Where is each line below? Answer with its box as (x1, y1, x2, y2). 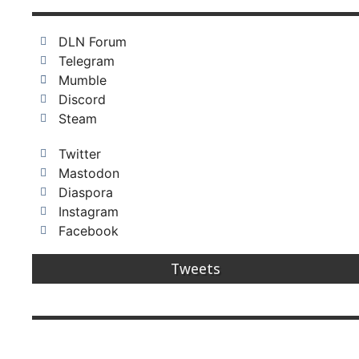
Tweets (171, 259, 220, 279)
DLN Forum (58, 34, 127, 50)
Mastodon (58, 165, 119, 182)
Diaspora (58, 184, 113, 201)
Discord (58, 91, 106, 108)
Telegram (58, 53, 115, 70)
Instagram (58, 204, 119, 220)
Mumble (58, 72, 107, 89)
